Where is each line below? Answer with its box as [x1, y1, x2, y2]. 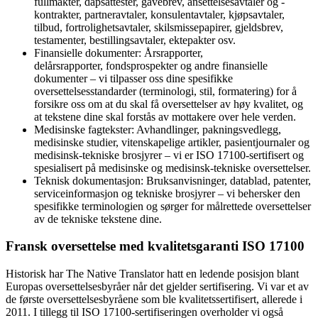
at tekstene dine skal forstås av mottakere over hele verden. [34, 110, 296, 123]
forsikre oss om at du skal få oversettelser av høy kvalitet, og [34, 97, 303, 110]
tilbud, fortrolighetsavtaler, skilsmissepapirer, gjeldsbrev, [34, 21, 283, 33]
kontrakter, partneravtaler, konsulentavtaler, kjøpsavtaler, [34, 8, 285, 21]
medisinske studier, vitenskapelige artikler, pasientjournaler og [34, 136, 309, 148]
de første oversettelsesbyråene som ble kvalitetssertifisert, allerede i [6, 293, 302, 306]
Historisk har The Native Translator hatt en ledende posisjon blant [6, 268, 299, 280]
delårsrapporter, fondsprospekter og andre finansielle [34, 59, 268, 72]
